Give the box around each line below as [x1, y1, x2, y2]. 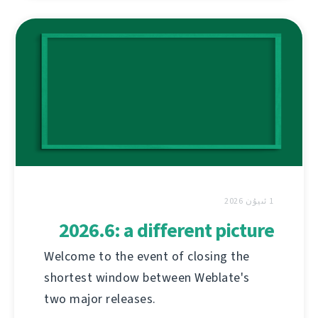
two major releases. [44, 290, 156, 308]
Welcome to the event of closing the [44, 248, 250, 265]
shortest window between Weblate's [44, 269, 250, 287]
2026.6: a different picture [59, 217, 274, 244]
